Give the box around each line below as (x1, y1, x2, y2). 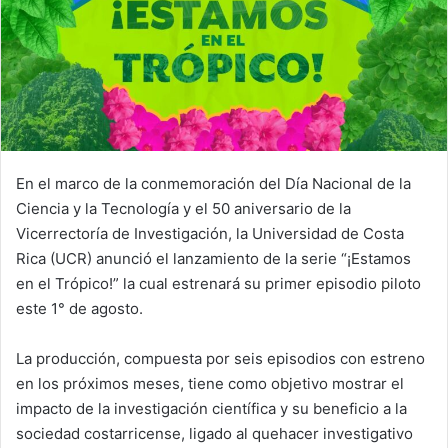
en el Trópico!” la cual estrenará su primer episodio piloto (16, 273, 421, 293)
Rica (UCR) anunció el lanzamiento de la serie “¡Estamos (16, 248, 411, 268)
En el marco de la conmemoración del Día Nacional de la (16, 173, 411, 193)
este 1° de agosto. (16, 298, 143, 318)
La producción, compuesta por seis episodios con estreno (16, 348, 425, 368)
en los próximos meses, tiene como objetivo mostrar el (16, 373, 404, 393)
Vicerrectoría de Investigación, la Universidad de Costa (16, 223, 404, 243)
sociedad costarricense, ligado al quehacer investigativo (16, 423, 413, 443)
